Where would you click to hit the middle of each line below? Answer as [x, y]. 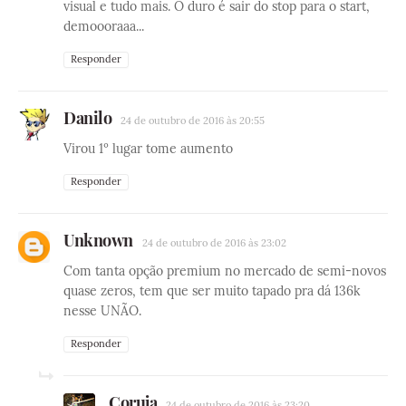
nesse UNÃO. [102, 310]
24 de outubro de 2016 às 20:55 [193, 120]
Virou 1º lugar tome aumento [148, 148]
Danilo [87, 117]
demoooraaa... [104, 26]
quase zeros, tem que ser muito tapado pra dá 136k [212, 290]
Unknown [98, 240]
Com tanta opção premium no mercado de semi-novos [225, 271]
